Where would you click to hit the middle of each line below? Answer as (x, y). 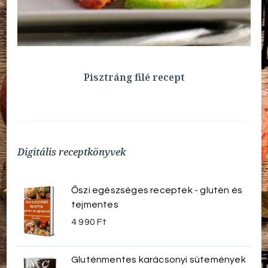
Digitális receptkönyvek (71, 152)
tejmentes (95, 204)
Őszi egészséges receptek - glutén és (157, 190)
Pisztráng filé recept (134, 77)
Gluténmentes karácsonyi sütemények (159, 260)
